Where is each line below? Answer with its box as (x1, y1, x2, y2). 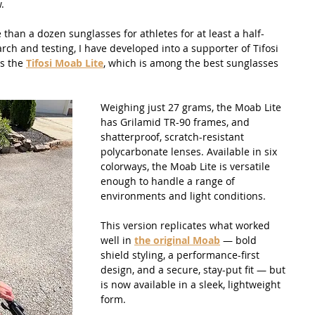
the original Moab (134, 233, 220, 247)
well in (101, 233, 134, 247)
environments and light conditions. (101, 188, 269, 202)
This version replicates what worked (101, 218, 273, 232)
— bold (220, 233, 259, 247)
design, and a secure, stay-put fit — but (101, 262, 288, 276)
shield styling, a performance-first (101, 247, 262, 262)
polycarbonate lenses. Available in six (101, 144, 280, 158)
